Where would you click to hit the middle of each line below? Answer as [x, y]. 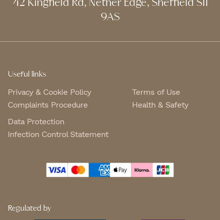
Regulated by [29, 208]
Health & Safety [160, 104]
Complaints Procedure [48, 104]
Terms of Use [156, 91]
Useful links [27, 74]
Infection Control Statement [58, 134]
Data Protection [36, 121]
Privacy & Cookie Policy [50, 91]
